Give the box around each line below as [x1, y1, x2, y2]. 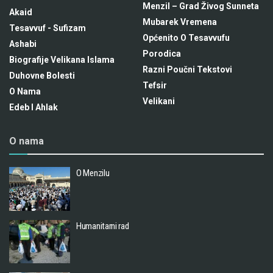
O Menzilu [76, 168, 110, 179]
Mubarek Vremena [143, 17, 217, 27]
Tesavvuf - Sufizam [9, 23, 86, 34]
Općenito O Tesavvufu [143, 33, 230, 43]
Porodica [143, 49, 181, 59]
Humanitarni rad [76, 220, 129, 232]
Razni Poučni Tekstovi [143, 65, 232, 75]
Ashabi [9, 39, 37, 49]
